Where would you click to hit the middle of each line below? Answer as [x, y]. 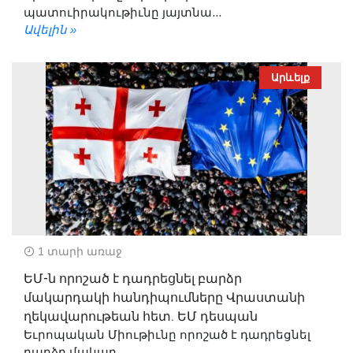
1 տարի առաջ [78, 251]
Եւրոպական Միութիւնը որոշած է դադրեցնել [167, 334]
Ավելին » [50, 29]
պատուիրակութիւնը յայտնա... [123, 12]
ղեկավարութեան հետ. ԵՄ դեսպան [141, 316]
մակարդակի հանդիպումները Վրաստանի [164, 297]
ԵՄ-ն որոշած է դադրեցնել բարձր [133, 279]
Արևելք [290, 77]
